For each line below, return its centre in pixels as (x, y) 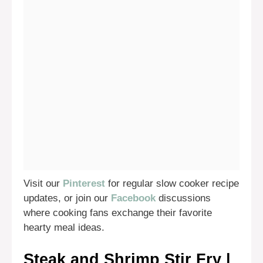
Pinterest (84, 184)
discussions (183, 198)
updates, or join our (67, 198)
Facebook (133, 198)
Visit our (43, 184)
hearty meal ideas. (64, 228)
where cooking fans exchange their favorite (118, 213)
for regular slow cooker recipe (172, 184)
